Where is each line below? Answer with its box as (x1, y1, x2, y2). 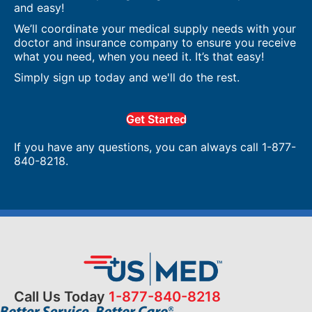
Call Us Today (14, 288, 109, 306)
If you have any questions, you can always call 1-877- (14, 140, 296, 155)
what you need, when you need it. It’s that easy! (14, 49, 264, 64)
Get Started (125, 112, 187, 127)
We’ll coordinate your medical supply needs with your (14, 22, 296, 36)
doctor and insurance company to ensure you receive (14, 36, 296, 50)
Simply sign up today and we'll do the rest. (14, 70, 240, 85)
